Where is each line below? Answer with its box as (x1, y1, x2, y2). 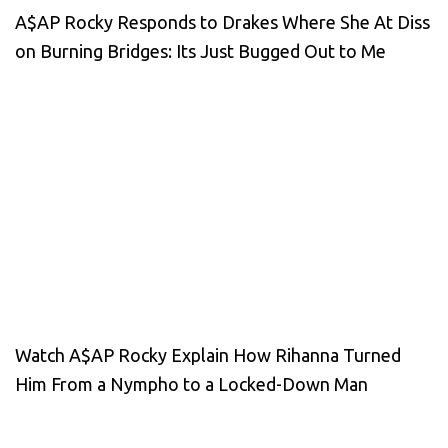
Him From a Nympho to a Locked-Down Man (15, 373, 368, 394)
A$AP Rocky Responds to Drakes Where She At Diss (15, 11, 430, 32)
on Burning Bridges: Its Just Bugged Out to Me (15, 40, 386, 61)
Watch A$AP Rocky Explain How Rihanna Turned (15, 344, 401, 365)
